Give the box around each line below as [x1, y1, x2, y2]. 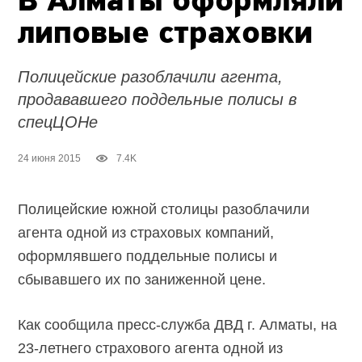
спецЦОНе [18, 113, 99, 132]
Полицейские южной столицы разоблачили [18, 201, 310, 218]
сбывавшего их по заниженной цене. [18, 271, 267, 288]
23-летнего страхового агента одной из [18, 340, 284, 357]
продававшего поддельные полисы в [18, 90, 297, 109]
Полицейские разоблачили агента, [18, 68, 284, 86]
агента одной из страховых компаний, [18, 225, 275, 242]
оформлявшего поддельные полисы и [18, 248, 278, 265]
